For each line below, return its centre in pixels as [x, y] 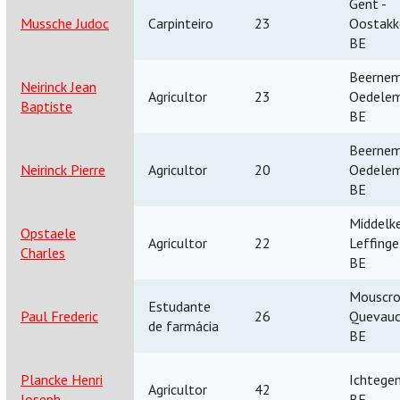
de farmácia [183, 325]
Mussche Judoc [65, 23]
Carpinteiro [181, 23]
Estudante [179, 306]
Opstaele [48, 233]
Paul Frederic [59, 316]
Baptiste [46, 106]
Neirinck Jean [58, 86]
